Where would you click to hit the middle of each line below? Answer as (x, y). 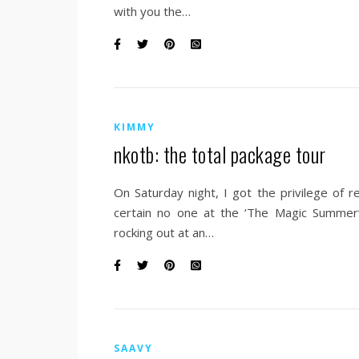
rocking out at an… (164, 232)
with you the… (152, 11)
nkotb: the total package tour (220, 154)
